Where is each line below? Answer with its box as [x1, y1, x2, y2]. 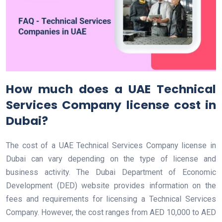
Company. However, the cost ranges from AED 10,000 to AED [6, 207, 216, 217]
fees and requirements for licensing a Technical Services [6, 194, 216, 204]
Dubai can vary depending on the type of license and [6, 154, 216, 164]
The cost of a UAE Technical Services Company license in [6, 140, 216, 150]
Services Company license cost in [6, 96, 216, 113]
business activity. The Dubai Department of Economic [6, 167, 216, 177]
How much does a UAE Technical [6, 80, 216, 97]
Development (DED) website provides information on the [6, 180, 216, 190]
